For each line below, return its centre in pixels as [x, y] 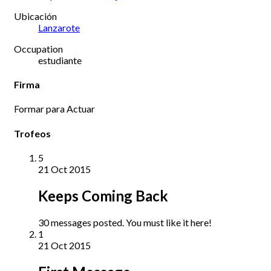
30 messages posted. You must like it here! [125, 222]
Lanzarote [59, 27]
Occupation [38, 48]
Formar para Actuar [54, 109]
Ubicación [35, 16]
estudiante [60, 60]
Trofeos [32, 133]
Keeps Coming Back [103, 195]
